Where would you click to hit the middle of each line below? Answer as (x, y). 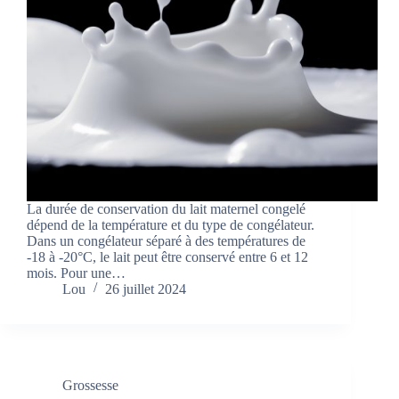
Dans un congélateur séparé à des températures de (166, 240)
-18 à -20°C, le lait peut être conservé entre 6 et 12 (167, 256)
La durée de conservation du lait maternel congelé (166, 208)
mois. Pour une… (76, 273)
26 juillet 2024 (146, 289)
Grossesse (90, 385)
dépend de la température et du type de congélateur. (171, 224)
